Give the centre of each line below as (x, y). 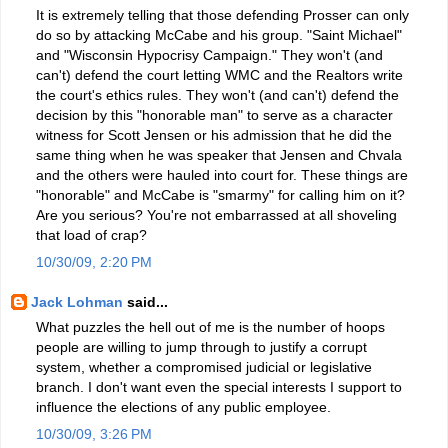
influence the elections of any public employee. (183, 406)
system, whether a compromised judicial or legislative (204, 366)
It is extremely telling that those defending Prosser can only (222, 14)
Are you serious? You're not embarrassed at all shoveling (216, 214)
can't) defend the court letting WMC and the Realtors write (219, 74)
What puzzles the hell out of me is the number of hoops (210, 326)
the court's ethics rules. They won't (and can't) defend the (217, 94)
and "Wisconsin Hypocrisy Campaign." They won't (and (209, 54)
